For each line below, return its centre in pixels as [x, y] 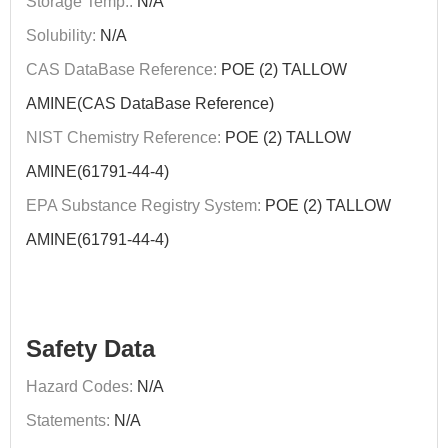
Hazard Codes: [79, 386]
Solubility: [61, 35]
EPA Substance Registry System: [143, 205]
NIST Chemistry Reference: [123, 137]
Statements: [68, 420]
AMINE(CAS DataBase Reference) [150, 103]
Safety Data [90, 348]
